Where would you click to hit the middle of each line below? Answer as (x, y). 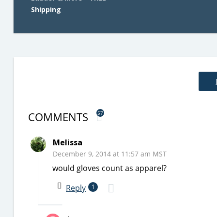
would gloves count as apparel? (109, 168)
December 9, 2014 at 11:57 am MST (110, 154)
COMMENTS (60, 117)
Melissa (68, 142)
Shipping (46, 9)
